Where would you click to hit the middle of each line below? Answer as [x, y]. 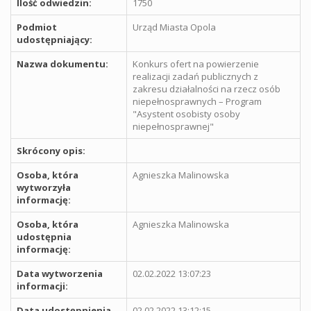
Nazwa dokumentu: [62, 64]
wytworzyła [44, 187]
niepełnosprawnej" [173, 126]
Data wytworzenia [60, 273]
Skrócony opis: [51, 150]
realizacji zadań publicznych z [195, 76]
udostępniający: [54, 39]
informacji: [42, 286]
